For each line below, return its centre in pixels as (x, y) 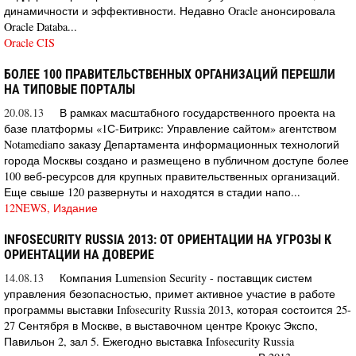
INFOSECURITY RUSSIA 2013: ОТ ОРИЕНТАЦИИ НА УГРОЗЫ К (168, 239)
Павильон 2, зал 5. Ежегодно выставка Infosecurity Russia (149, 341)
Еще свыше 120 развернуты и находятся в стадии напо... (152, 192)
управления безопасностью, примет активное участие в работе (170, 293)
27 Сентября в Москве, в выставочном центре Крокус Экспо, (161, 325)
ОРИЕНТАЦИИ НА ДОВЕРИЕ (79, 254)
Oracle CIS (29, 42)
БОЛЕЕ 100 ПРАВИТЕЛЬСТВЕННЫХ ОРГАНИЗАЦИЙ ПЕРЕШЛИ (170, 74)
